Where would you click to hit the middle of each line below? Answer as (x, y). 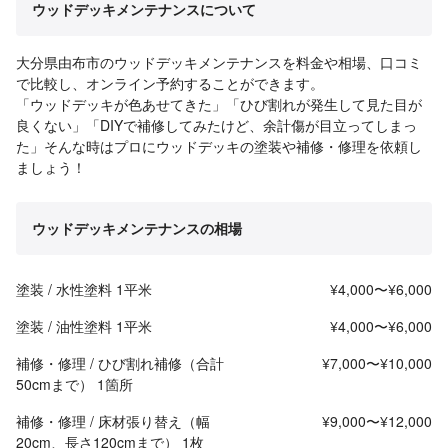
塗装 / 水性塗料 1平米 (84, 289)
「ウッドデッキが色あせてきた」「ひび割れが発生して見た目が (219, 104)
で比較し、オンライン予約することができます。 (170, 83)
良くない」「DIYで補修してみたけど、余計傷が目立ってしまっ (216, 125)
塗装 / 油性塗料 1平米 (84, 326)
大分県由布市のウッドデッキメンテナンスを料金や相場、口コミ (219, 62)
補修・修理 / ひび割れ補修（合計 (120, 363)
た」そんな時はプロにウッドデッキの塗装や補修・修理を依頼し (219, 146)
